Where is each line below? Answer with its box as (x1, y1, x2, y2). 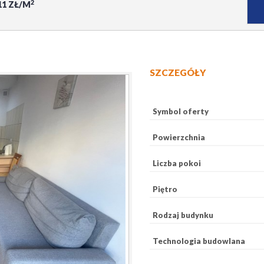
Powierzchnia (153, 133, 205, 142)
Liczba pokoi (153, 159, 201, 168)
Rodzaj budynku (153, 210, 213, 220)
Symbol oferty (153, 107, 209, 116)
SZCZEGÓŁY (150, 67, 206, 78)
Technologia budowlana (153, 236, 245, 246)
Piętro (153, 184, 177, 194)
